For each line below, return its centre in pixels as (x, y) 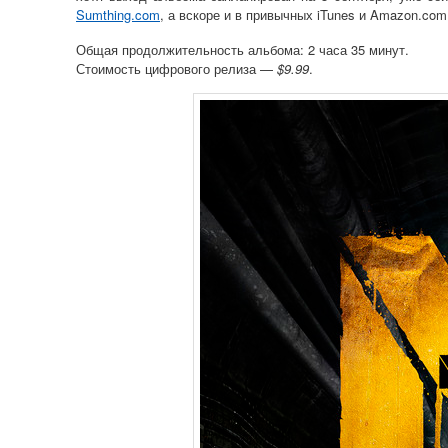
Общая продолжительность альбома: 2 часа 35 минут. (242, 49)
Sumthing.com (118, 15)
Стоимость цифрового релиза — (176, 68)
